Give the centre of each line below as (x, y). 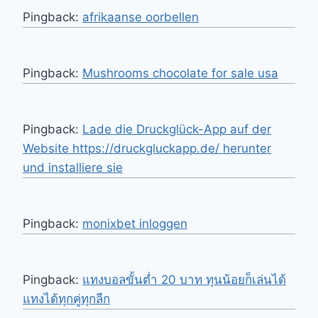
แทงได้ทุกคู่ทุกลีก (66, 298)
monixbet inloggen (135, 223)
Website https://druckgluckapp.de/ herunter (147, 148)
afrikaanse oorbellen (141, 17)
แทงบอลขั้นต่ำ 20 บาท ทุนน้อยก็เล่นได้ (184, 279)
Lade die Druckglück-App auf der (177, 129)
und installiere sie (73, 167)
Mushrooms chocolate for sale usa (180, 73)
